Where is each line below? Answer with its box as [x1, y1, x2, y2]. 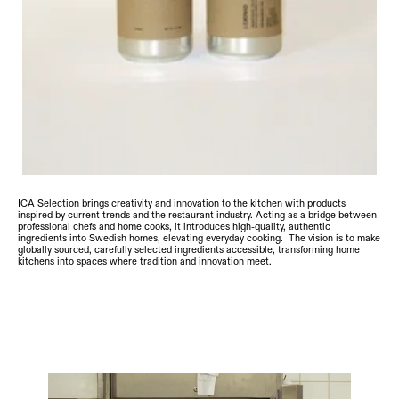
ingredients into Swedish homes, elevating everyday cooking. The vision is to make [18, 232, 380, 244]
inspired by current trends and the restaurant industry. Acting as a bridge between [18, 208, 377, 221]
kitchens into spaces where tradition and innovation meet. [18, 255, 272, 267]
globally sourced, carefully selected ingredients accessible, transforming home [18, 243, 360, 256]
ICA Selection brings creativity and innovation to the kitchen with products [18, 197, 346, 209]
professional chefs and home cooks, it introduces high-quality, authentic [18, 220, 330, 232]
